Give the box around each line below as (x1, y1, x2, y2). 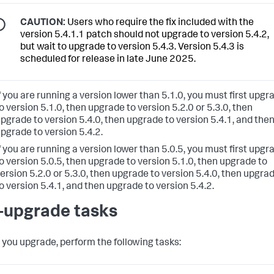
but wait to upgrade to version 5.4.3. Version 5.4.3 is (20, 43, 244, 53)
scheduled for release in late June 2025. (20, 55, 196, 65)
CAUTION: (20, 18, 65, 29)
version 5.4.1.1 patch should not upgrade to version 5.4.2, (20, 31, 269, 41)
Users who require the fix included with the (65, 18, 254, 29)
